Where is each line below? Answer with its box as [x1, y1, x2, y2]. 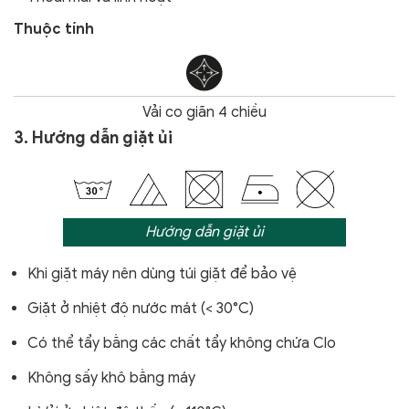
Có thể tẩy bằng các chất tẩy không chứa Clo [27, 334, 336, 353]
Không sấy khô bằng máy [27, 369, 195, 388]
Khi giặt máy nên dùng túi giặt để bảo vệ [27, 265, 297, 284]
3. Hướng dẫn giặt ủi [14, 127, 173, 148]
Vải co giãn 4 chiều [142, 102, 267, 121]
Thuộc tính [14, 19, 94, 38]
